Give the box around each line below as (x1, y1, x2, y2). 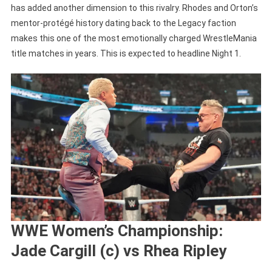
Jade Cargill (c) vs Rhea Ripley (10, 242, 226, 260)
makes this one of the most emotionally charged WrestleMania (10, 33, 257, 43)
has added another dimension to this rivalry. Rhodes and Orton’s (10, 2, 258, 13)
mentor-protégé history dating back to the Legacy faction (10, 18, 236, 28)
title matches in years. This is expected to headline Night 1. (10, 48, 241, 58)
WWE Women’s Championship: (10, 222, 223, 240)
